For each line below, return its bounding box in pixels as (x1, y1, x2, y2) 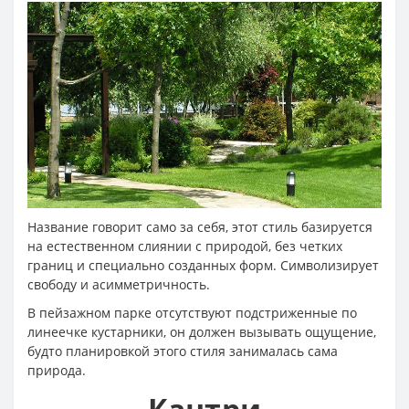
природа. (27, 362, 86, 380)
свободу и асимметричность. (27, 276, 210, 294)
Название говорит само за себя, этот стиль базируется (27, 218, 372, 236)
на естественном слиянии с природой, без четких (27, 237, 342, 256)
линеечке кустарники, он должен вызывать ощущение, (27, 323, 376, 341)
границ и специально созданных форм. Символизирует (27, 257, 379, 275)
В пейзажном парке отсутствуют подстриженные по (27, 304, 357, 322)
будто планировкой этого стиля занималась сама (27, 342, 338, 361)
